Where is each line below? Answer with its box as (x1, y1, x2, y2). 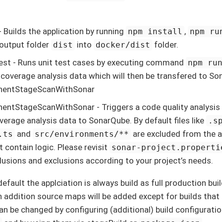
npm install (128, 26, 183, 36)
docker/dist (96, 40, 151, 50)
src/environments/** (35, 129, 129, 139)
